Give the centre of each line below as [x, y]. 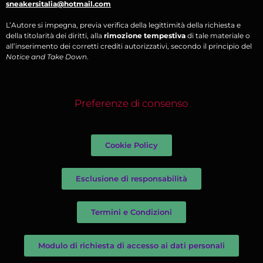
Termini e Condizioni [131, 212]
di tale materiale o [218, 35]
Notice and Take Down [46, 56]
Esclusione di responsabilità [131, 178]
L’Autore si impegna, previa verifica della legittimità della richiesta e [123, 25]
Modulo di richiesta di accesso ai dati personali [131, 245]
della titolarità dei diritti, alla [55, 35]
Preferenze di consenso [131, 103]
